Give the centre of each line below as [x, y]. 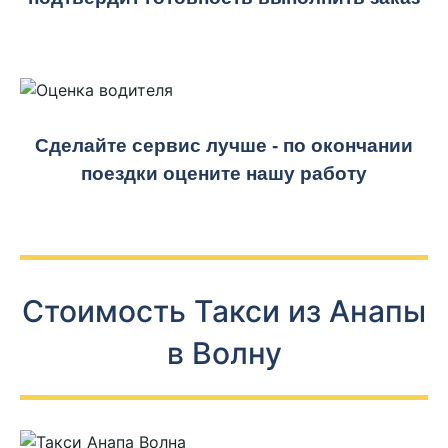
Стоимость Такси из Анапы [224, 311]
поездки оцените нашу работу [224, 173]
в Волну [224, 353]
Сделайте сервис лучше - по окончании [224, 145]
